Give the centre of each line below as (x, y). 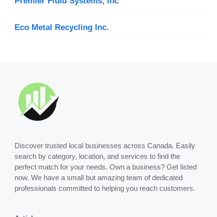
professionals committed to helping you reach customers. (105, 188)
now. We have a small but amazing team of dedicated (99, 177)
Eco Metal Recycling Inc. (62, 27)
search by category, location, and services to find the (97, 156)
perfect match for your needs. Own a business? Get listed (106, 167)
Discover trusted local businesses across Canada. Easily (105, 145)
